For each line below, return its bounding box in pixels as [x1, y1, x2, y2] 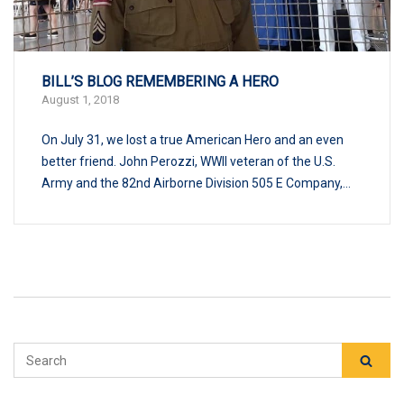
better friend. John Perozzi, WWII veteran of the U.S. [41, 153, 335, 169]
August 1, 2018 [41, 92, 119, 106]
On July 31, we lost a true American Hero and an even [41, 132, 344, 147]
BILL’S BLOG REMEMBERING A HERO [41, 72, 279, 90]
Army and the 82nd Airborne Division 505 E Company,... [41, 175, 351, 190]
